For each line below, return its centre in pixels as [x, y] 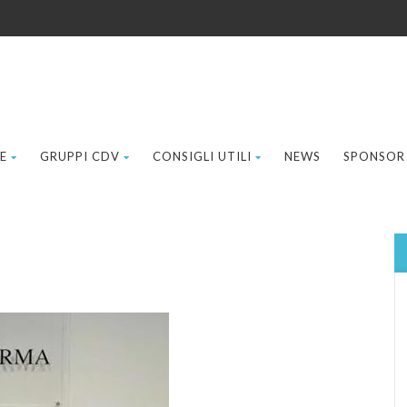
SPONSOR [374, 156]
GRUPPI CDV [80, 156]
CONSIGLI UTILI [202, 156]
